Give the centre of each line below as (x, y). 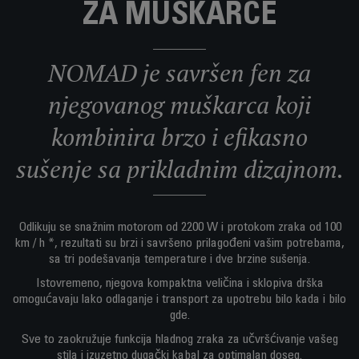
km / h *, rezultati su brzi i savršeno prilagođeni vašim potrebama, (179, 244)
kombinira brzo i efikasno (179, 137)
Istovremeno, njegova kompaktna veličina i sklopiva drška (179, 284)
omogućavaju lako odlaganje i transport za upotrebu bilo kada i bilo (179, 300)
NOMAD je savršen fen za (179, 73)
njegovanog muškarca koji (179, 105)
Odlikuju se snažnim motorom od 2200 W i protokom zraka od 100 (179, 228)
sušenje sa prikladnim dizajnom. (179, 169)
